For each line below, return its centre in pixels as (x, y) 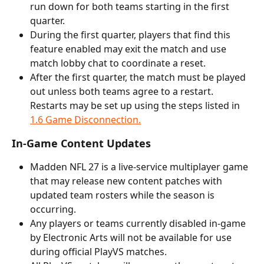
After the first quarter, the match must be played (139, 77)
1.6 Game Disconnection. (85, 120)
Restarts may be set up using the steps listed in (136, 106)
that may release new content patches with (127, 181)
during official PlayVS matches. (100, 252)
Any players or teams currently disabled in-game (139, 224)
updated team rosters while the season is (123, 195)
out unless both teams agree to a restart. (123, 92)
